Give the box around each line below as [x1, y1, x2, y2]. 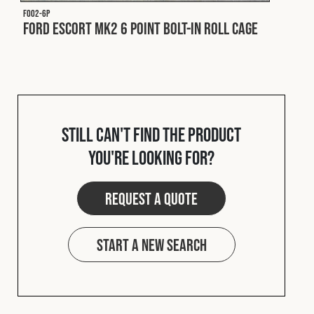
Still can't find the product [62, 123, 241, 146]
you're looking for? [88, 146, 214, 169]
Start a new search [96, 235, 207, 254]
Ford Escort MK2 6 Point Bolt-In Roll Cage [23, 18, 258, 38]
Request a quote [105, 189, 198, 208]
